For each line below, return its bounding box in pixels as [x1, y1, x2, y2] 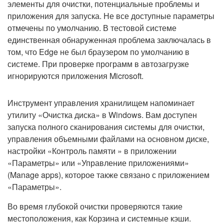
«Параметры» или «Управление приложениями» [7, 157, 189, 168]
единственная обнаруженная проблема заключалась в [7, 34, 211, 45]
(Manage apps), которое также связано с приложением [7, 169, 209, 180]
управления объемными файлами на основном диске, [7, 133, 209, 144]
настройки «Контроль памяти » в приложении [7, 145, 176, 156]
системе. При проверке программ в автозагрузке [7, 58, 189, 69]
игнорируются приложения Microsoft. [7, 70, 143, 81]
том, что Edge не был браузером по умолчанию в [7, 46, 189, 57]
